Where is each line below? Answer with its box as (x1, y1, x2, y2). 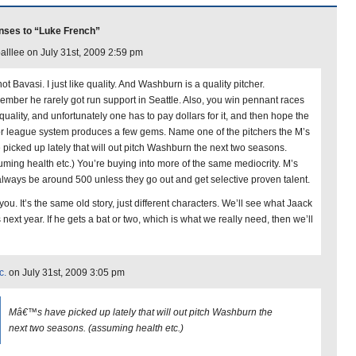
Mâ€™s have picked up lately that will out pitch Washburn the (9, 307, 273, 318)
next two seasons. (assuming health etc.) (9, 323, 184, 334)
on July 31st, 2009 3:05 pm (6, 267, 125, 278)
